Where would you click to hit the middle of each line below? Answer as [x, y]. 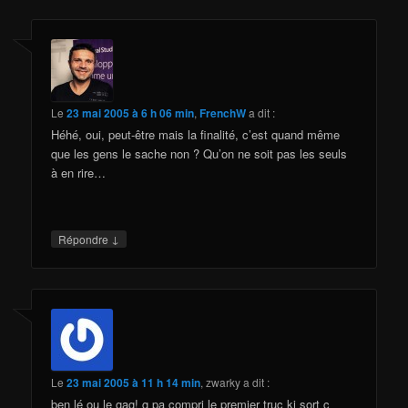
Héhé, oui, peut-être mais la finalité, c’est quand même [196, 135]
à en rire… [79, 173]
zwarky [224, 382]
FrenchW [223, 113]
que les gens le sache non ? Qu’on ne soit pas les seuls [199, 154]
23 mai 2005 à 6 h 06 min [131, 113]
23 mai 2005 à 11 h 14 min [134, 382]
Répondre [85, 240]
